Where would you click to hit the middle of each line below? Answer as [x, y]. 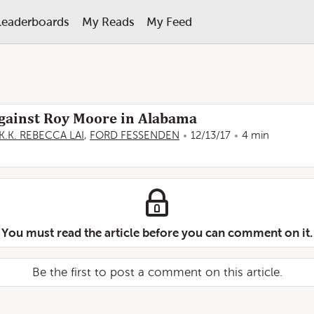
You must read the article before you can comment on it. [157, 233]
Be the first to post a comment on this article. [157, 272]
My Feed [169, 22]
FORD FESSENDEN [135, 135]
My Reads [108, 22]
